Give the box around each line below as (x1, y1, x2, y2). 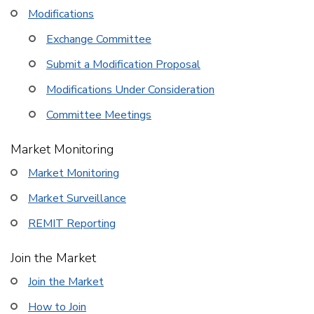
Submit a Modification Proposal (46, 57, 200, 72)
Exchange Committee (46, 32, 151, 47)
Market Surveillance (28, 191, 126, 206)
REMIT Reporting (28, 216, 116, 231)
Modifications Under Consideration (46, 82, 214, 97)
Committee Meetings (46, 107, 151, 123)
